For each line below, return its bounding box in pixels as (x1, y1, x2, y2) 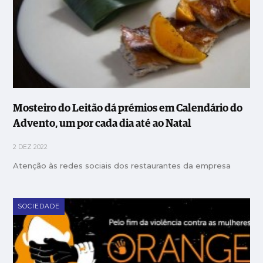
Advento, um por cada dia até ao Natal (13, 119, 192, 130)
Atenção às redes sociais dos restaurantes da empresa (13, 161, 231, 171)
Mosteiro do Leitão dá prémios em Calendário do (13, 103, 243, 114)
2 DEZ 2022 (13, 143, 48, 151)
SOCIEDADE (18, 203, 60, 211)
